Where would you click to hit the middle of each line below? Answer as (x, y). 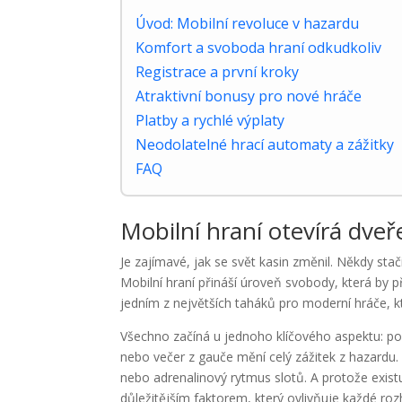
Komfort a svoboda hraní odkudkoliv (259, 48)
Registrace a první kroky (218, 72)
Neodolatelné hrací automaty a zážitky (265, 144)
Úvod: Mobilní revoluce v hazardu (248, 23)
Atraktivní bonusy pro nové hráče (249, 96)
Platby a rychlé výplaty (210, 120)
